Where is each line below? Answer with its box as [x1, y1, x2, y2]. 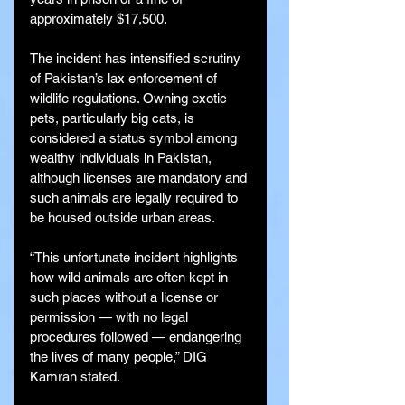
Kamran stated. [30, 368, 120, 384]
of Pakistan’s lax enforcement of [30, 70, 221, 86]
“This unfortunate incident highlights [30, 249, 241, 265]
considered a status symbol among [30, 129, 240, 146]
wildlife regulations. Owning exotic [30, 89, 231, 106]
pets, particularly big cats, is [30, 109, 198, 126]
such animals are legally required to [30, 189, 241, 205]
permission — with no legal [30, 308, 192, 325]
